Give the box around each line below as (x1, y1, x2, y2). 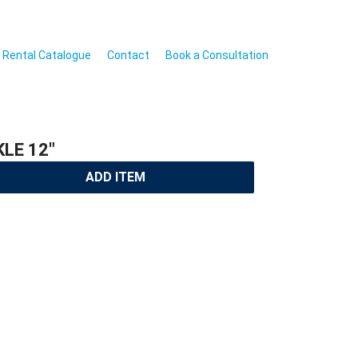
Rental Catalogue (2, 48, 91, 62)
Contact (107, 48, 149, 62)
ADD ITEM (86, 169, 146, 185)
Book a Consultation (165, 48, 268, 62)
